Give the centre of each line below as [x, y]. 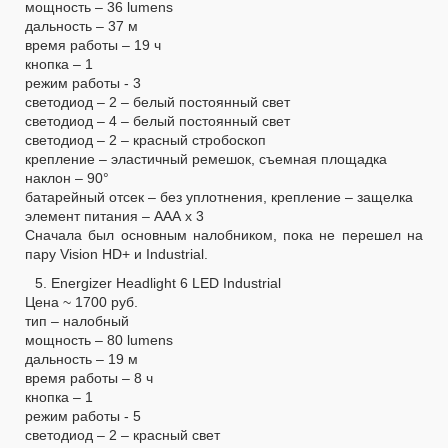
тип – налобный [77, 320]
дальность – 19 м [81, 358]
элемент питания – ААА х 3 [114, 215]
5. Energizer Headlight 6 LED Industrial [158, 282]
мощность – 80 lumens [99, 339]
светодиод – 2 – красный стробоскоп [145, 139]
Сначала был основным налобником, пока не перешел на [224, 234]
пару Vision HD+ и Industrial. [116, 253]
